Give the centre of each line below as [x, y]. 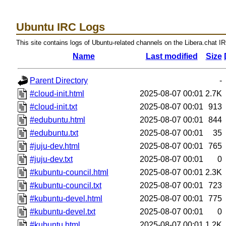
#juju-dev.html [55, 146]
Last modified [172, 56]
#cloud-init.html [57, 93]
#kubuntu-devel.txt [63, 211]
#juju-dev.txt [51, 159]
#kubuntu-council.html [69, 172]
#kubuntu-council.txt [66, 185]
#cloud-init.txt [54, 106]
